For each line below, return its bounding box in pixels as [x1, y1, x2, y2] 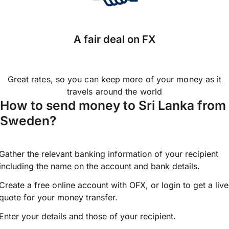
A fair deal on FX [73, 33, 156, 46]
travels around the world [66, 86, 163, 97]
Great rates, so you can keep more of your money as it [7, 74, 222, 85]
